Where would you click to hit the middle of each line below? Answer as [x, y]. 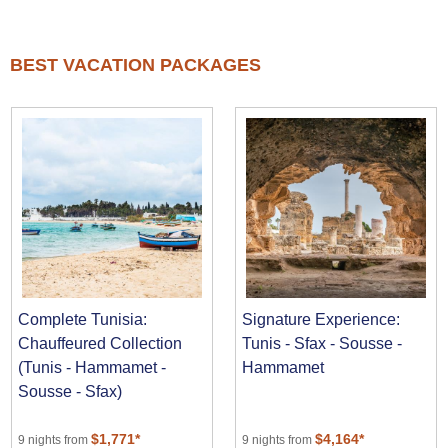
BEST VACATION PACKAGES [135, 65]
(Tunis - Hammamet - [92, 367]
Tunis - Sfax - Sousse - [322, 343]
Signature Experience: [321, 319]
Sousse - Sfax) [70, 391]
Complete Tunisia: [83, 319]
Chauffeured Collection [100, 343]
